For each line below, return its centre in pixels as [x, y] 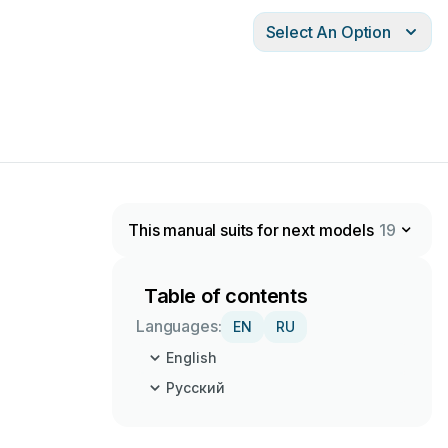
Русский [195, 387]
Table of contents [226, 296]
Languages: [179, 326]
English [191, 357]
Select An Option [328, 32]
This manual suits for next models [251, 230]
